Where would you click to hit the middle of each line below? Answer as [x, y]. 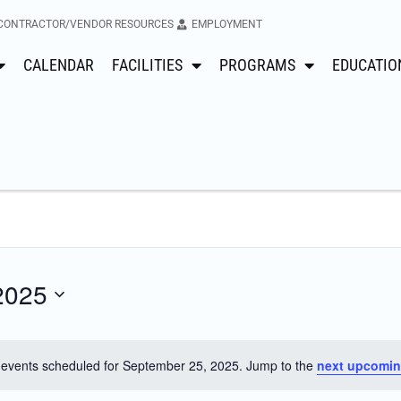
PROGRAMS [257, 65]
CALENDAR [59, 65]
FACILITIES [147, 65]
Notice [221, 374]
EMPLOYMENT [227, 24]
